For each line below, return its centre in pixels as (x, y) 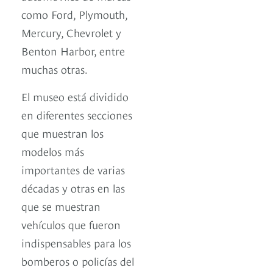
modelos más (53, 151)
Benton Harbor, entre (73, 50)
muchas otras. (55, 68)
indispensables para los (76, 242)
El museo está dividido (75, 96)
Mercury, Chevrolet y (71, 32)
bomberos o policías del (78, 260)
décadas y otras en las (73, 187)
